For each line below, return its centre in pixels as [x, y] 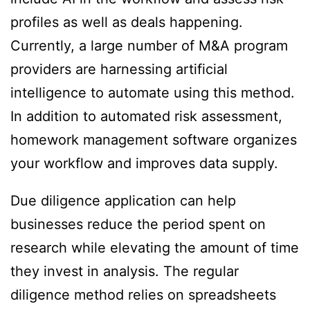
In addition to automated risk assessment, [146, 117]
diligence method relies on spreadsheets [143, 295]
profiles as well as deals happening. [127, 22]
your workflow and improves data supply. [144, 164]
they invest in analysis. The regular [125, 272]
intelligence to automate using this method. [153, 93]
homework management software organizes [154, 140]
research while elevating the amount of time [155, 248]
